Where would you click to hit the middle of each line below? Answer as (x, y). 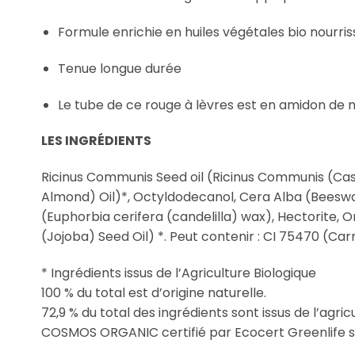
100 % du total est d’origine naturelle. (154, 293)
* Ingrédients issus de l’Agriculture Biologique (179, 273)
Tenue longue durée (119, 68)
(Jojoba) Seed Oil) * (103, 237)
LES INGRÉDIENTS (96, 141)
